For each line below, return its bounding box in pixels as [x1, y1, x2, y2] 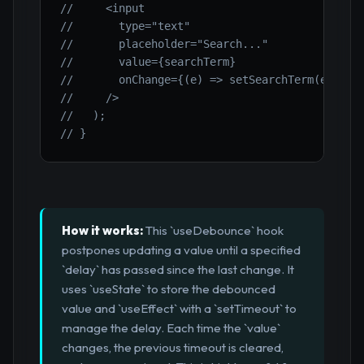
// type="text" [60, 19, 190, 33]
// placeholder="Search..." [60, 37, 268, 51]
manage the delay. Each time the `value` [62, 320, 280, 336]
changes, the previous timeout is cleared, [62, 340, 284, 356]
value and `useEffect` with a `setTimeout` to [62, 301, 297, 317]
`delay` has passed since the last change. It [62, 262, 294, 278]
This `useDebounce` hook [143, 223, 284, 239]
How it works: [62, 223, 143, 239]
